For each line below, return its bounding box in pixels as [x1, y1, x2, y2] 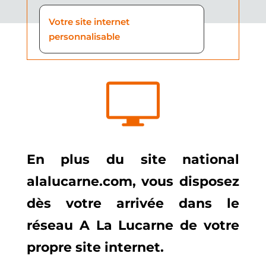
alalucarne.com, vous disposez [26, 173, 240, 189]
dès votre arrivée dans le [26, 195, 240, 211]
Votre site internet [48, 16, 129, 27]
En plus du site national [26, 151, 240, 167]
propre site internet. [26, 239, 164, 255]
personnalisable [48, 31, 120, 42]
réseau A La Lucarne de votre [26, 217, 240, 233]
